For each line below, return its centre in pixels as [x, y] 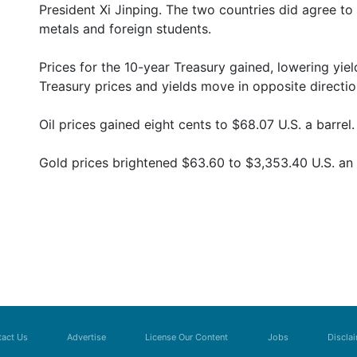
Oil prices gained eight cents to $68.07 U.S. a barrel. [197, 124]
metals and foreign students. [125, 29]
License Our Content [187, 337]
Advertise [87, 337]
